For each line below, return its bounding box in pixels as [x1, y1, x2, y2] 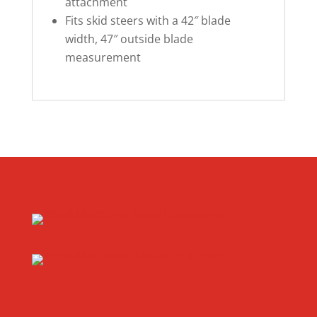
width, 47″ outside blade [64, 30, 193, 47]
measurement [64, 49, 141, 65]
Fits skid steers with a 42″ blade [64, 12, 231, 28]
